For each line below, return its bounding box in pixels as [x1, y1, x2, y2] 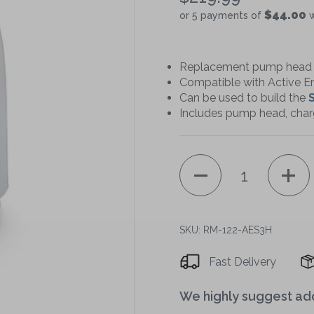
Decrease [233, 229, 282, 243]
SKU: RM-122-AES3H [179, 224, 272, 235]
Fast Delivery [209, 255, 276, 268]
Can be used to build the [179, 91, 308, 104]
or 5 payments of [179, 10, 264, 21]
